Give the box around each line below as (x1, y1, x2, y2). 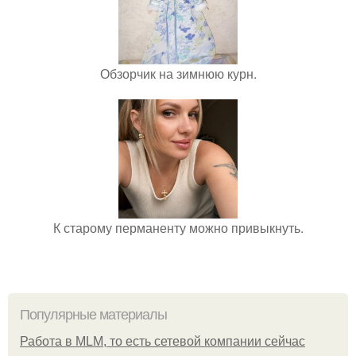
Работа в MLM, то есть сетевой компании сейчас (20, 335, 305, 348)
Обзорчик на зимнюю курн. (99, 64, 257, 83)
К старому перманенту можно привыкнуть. (52, 219, 304, 237)
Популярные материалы (20, 307, 167, 323)
